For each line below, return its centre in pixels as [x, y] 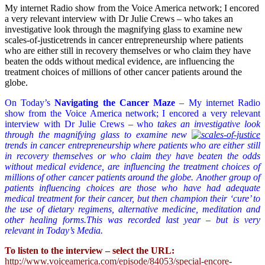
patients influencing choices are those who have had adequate [132, 188]
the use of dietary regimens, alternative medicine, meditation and [132, 209]
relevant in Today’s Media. [54, 230]
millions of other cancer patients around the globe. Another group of [132, 177]
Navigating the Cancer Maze [115, 102]
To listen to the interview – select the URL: [90, 250]
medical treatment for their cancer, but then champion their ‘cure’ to [132, 198]
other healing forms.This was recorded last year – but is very [132, 219]
